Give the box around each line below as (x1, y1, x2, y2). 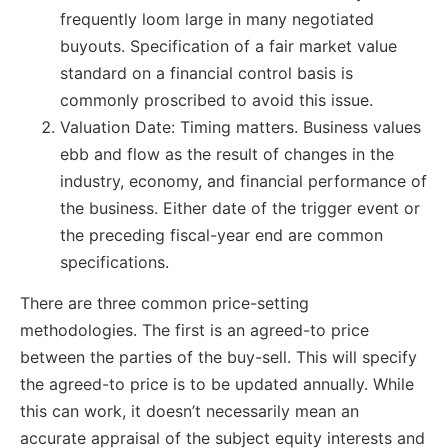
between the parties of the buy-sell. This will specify (20, 347, 417, 368)
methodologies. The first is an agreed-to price (20, 320, 369, 341)
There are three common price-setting (20, 293, 309, 314)
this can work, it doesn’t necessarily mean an (20, 401, 359, 422)
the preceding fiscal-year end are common (60, 224, 383, 245)
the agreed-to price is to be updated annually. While (20, 374, 414, 395)
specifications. (60, 251, 169, 272)
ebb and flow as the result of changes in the (60, 143, 394, 164)
